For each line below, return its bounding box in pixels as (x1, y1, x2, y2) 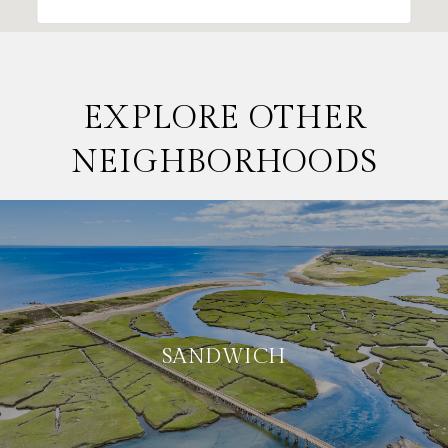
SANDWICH (161, 343, 287, 369)
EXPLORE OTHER (82, 98, 366, 137)
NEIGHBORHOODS (70, 142, 378, 181)
